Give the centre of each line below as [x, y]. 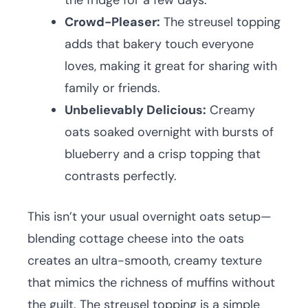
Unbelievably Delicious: [135, 110]
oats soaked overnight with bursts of [169, 132]
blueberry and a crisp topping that [163, 154]
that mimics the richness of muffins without [151, 283]
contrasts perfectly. [121, 176]
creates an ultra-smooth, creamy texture [145, 261]
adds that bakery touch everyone [159, 44]
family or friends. [112, 88]
